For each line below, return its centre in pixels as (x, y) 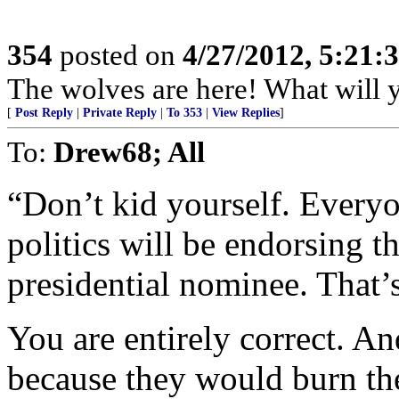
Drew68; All (129, 152)
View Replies (246, 113)
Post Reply (44, 113)
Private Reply (120, 113)
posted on (118, 55)
